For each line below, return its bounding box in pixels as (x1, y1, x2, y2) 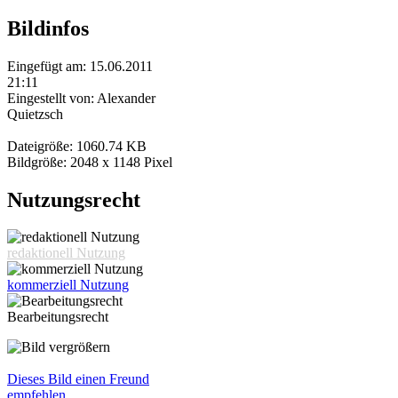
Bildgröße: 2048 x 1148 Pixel (7, 154, 172, 170)
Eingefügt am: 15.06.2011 (7, 58, 153, 74)
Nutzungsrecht (7, 187, 140, 211)
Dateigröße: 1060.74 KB (7, 138, 147, 154)
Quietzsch (7, 106, 63, 122)
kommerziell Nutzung (7, 277, 129, 293)
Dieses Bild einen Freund (7, 371, 149, 387)
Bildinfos (7, 16, 89, 40)
